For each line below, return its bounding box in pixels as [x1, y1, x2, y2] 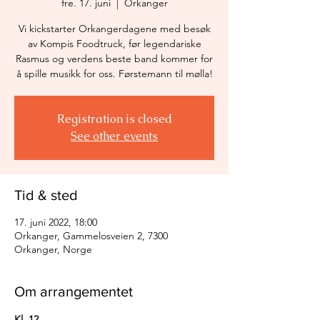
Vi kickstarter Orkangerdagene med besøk [18, 22, 211, 35]
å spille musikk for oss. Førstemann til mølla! [16, 67, 213, 80]
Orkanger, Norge [14, 243, 92, 256]
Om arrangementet [14, 284, 133, 299]
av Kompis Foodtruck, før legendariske [27, 37, 201, 50]
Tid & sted [14, 187, 78, 203]
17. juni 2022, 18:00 [14, 216, 97, 229]
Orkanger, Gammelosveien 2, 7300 [14, 229, 168, 242]
